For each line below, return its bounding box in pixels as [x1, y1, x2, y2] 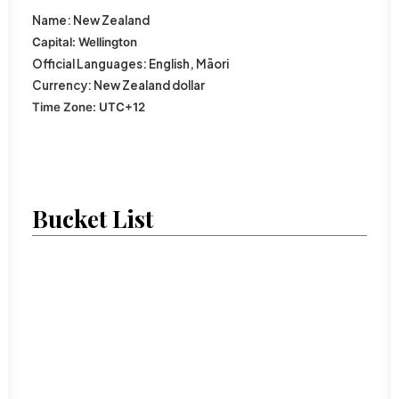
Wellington [78, 35, 137, 49]
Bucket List [32, 202, 153, 234]
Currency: [32, 77, 94, 93]
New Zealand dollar [94, 77, 205, 93]
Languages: [75, 56, 149, 71]
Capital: [32, 35, 78, 49]
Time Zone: [32, 100, 99, 114]
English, [149, 56, 194, 71]
